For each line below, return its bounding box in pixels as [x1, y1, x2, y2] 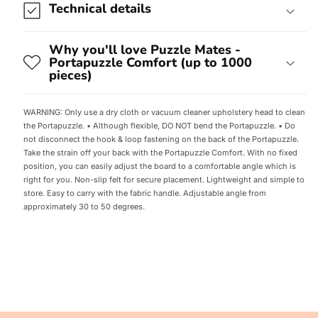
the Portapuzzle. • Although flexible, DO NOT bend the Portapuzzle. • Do [23, 121, 295, 131]
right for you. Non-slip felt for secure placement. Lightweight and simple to [23, 175, 305, 185]
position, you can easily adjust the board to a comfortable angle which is [23, 161, 296, 172]
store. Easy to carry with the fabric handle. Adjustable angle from [23, 188, 266, 199]
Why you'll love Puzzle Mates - [48, 41, 241, 59]
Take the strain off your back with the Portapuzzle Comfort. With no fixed [23, 148, 297, 158]
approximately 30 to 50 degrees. [23, 202, 145, 212]
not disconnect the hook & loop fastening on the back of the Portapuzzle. [23, 134, 299, 145]
